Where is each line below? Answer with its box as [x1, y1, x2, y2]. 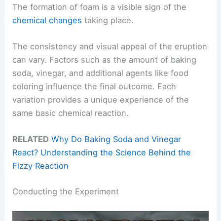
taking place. [82, 15, 134, 25]
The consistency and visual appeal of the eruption [12, 41, 208, 51]
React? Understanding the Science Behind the [12, 147, 191, 158]
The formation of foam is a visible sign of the [12, 1, 187, 12]
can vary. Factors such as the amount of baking [12, 54, 197, 65]
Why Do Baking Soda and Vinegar [51, 134, 182, 145]
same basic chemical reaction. [12, 108, 129, 118]
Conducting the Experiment [12, 186, 119, 196]
